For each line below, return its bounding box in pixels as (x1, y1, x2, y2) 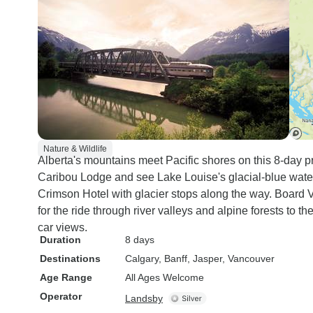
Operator (40, 291, 82, 302)
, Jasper (187, 253, 222, 264)
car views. (38, 221, 87, 233)
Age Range (40, 272, 92, 283)
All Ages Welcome (125, 272, 204, 283)
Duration (40, 234, 81, 245)
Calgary (125, 253, 159, 264)
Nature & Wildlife (43, 144, 107, 154)
